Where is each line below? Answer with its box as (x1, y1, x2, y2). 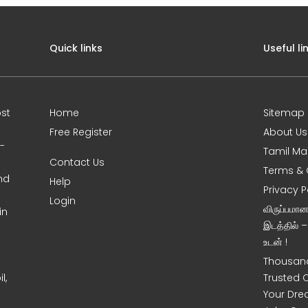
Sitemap (263, 106, 305, 120)
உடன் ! (263, 235, 288, 249)
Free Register (49, 125, 113, 139)
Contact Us (49, 155, 105, 169)
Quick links (49, 41, 103, 55)
